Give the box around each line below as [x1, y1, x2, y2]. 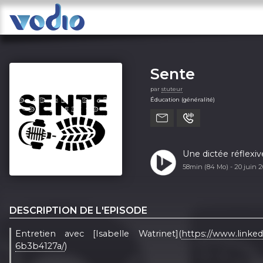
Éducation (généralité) [150, 96, 215, 103]
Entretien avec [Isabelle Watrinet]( [15, 228, 181, 239]
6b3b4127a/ [15, 240, 65, 251]
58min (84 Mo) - [182, 162, 234, 171]
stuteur [161, 85, 183, 92]
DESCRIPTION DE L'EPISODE [9, 204, 147, 216]
